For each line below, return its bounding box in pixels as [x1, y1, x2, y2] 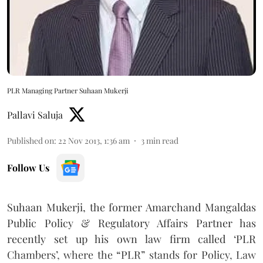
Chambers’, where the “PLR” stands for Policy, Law [7, 247, 256, 262]
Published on [7, 134, 54, 146]
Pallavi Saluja [7, 108, 63, 121]
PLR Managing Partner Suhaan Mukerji [7, 85, 129, 95]
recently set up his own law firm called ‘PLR [7, 231, 256, 246]
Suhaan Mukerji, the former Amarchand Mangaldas [7, 200, 256, 214]
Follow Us [7, 161, 49, 174]
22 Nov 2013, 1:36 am [58, 134, 130, 146]
